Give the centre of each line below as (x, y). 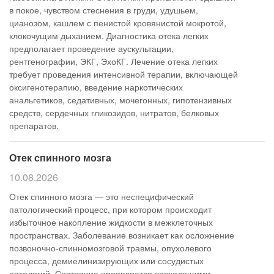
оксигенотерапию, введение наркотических (96, 87)
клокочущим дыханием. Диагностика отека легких (109, 35)
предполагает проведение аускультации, (91, 48)
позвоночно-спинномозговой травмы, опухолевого (110, 248)
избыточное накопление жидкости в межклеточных (111, 222)
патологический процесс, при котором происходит (110, 209)
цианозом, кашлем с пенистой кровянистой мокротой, (118, 23)
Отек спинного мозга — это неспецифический (102, 196)
